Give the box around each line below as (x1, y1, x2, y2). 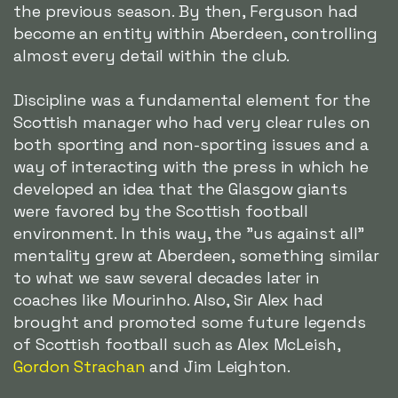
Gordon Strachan (13, 356, 146, 378)
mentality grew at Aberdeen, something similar (13, 245, 379, 267)
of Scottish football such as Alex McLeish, (13, 334, 340, 355)
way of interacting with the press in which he (13, 156, 369, 178)
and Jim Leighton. (145, 356, 291, 378)
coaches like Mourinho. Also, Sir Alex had (13, 290, 323, 311)
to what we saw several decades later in (13, 267, 321, 289)
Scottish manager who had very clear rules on (13, 112, 370, 133)
